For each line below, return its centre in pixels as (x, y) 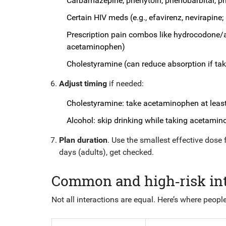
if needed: (125, 83)
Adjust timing (83, 83)
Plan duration (83, 140)
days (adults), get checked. (106, 152)
